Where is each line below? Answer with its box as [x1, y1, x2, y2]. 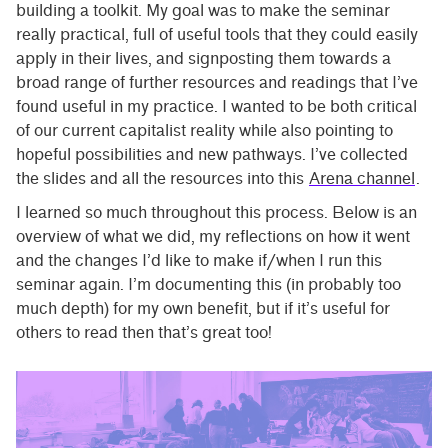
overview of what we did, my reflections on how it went [16, 226, 410, 246]
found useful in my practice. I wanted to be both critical [16, 96, 417, 116]
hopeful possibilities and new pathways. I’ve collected [16, 144, 408, 164]
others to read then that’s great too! [16, 322, 272, 342]
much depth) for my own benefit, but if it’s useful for [16, 298, 390, 318]
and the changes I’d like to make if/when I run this [16, 250, 382, 270]
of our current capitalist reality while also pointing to [16, 120, 393, 140]
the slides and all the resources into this [16, 168, 308, 188]
